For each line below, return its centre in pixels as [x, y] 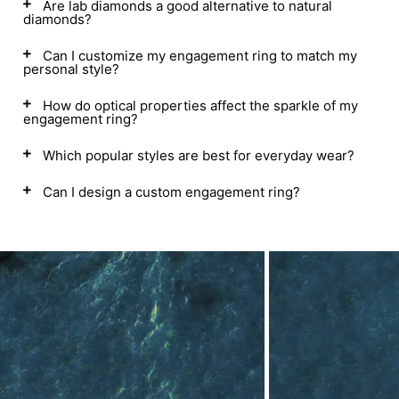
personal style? [71, 69]
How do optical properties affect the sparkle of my [200, 106]
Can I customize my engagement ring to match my [200, 56]
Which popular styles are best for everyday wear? [199, 155]
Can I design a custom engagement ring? [171, 192]
